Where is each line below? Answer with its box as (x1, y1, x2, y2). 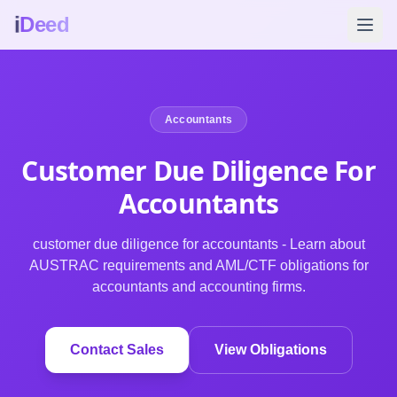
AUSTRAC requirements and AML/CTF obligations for (28, 258, 369, 273)
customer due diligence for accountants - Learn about (32, 237, 365, 252)
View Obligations (214, 342, 327, 357)
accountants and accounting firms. (91, 279, 306, 294)
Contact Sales (69, 342, 164, 357)
